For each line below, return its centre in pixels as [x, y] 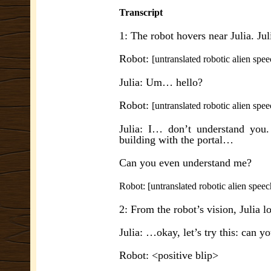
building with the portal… [176, 140]
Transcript [141, 12]
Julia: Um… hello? [161, 82]
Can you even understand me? [185, 163]
